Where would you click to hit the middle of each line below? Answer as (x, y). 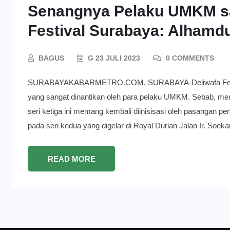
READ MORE (71, 159)
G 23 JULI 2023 (113, 58)
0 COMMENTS (189, 58)
